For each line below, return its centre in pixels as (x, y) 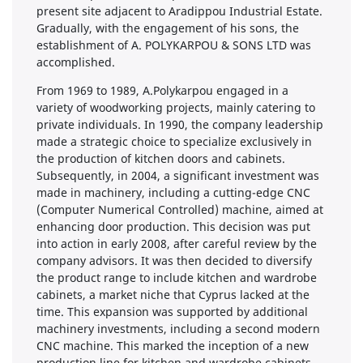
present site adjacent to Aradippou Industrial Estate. (179, 11)
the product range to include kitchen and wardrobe (177, 277)
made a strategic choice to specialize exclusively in (174, 141)
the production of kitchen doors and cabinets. (161, 158)
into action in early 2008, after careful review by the (177, 243)
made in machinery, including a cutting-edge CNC (173, 192)
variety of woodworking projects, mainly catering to (176, 107)
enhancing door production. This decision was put (173, 226)
